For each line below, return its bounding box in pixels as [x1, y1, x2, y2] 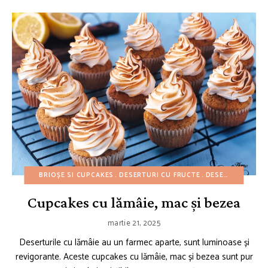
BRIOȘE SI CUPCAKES [39, 169, 114, 181]
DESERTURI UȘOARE [205, 169, 224, 181]
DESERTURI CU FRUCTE [119, 169, 200, 181]
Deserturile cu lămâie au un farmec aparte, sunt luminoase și [19, 234, 249, 250]
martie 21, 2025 [108, 217, 160, 230]
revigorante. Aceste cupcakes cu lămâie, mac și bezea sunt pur [15, 249, 253, 264]
